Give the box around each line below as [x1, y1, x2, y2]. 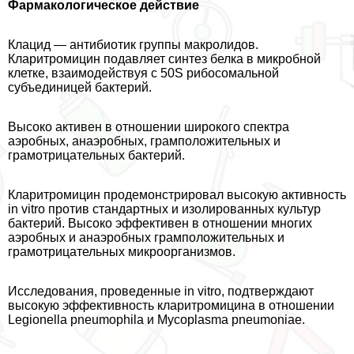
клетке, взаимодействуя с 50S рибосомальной [8, 66, 279, 80]
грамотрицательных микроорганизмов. [8, 244, 235, 258]
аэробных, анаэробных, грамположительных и [8, 134, 281, 148]
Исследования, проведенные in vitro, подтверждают [8, 284, 314, 298]
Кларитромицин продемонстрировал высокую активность [8, 187, 346, 201]
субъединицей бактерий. [8, 80, 152, 94]
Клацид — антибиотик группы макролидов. [8, 37, 258, 51]
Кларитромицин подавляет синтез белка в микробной [8, 51, 321, 66]
